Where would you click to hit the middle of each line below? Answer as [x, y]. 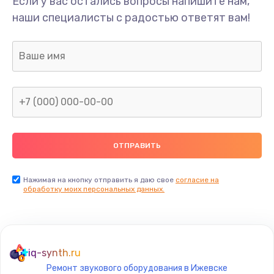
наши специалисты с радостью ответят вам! [131, 17]
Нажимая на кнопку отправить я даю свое [99, 180]
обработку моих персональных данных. [94, 189]
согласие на [197, 180]
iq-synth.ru [54, 253]
